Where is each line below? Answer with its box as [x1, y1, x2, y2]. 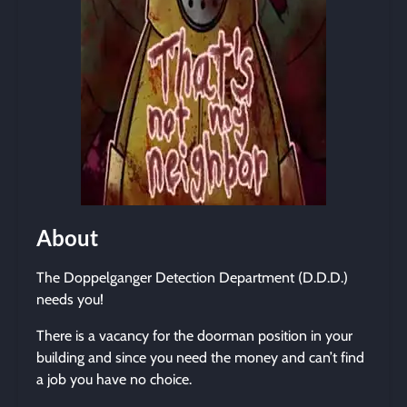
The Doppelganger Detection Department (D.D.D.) [36, 269, 348, 286]
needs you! [36, 291, 104, 308]
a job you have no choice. [36, 371, 192, 388]
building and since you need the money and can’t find [36, 349, 364, 366]
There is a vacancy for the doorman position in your [36, 327, 352, 344]
